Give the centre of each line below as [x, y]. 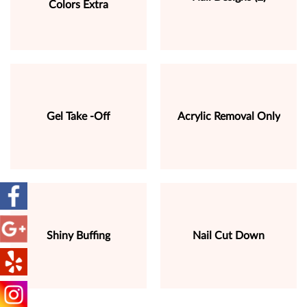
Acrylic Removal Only [229, 116]
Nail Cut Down [229, 236]
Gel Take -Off [78, 116]
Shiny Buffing [78, 236]
